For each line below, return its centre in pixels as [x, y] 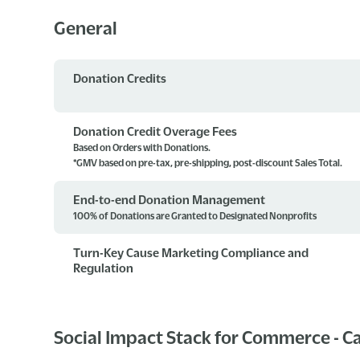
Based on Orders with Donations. [142, 147]
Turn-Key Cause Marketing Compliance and [191, 252]
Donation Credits [120, 78]
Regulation [104, 267]
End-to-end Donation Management [170, 199]
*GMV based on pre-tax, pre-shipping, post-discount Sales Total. [208, 162]
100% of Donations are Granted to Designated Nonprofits [195, 215]
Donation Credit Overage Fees [155, 131]
